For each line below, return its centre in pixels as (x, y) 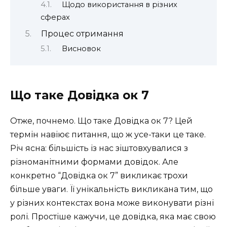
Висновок (81, 49)
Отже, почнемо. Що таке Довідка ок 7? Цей (101, 121)
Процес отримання (82, 33)
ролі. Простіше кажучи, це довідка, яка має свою (113, 216)
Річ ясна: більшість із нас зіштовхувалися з (99, 148)
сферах (55, 17)
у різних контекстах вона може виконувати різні (112, 203)
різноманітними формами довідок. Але (94, 162)
